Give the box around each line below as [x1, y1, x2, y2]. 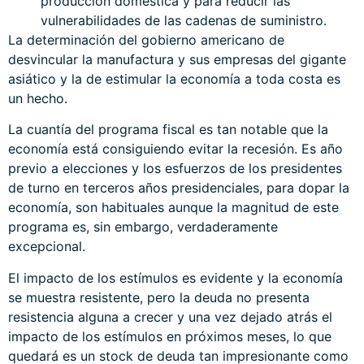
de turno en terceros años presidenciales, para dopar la [8, 180, 349, 197]
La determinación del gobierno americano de [8, 31, 284, 48]
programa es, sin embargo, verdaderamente [8, 219, 278, 236]
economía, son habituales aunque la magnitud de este [8, 199, 339, 216]
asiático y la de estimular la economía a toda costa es [8, 70, 340, 87]
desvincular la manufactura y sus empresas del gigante [8, 50, 346, 67]
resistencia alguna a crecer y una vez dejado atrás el [8, 308, 332, 325]
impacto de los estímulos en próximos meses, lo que [8, 327, 331, 344]
